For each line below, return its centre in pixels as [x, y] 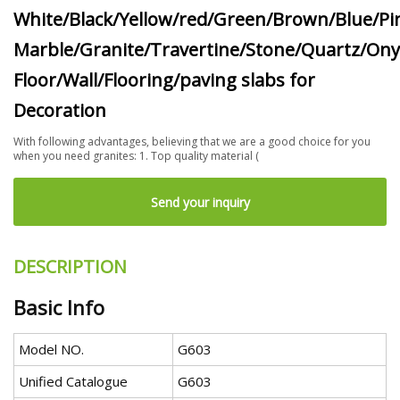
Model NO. [51, 350]
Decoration [60, 110]
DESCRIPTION [70, 267]
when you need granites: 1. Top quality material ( [136, 155]
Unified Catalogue [73, 382]
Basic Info [59, 308]
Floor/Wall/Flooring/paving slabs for [164, 79]
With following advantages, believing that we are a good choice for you [192, 141]
